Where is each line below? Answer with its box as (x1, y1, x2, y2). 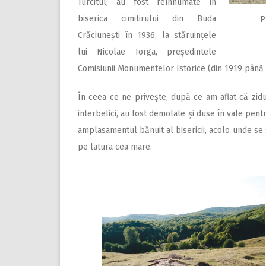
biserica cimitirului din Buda (78, 13, 216, 24)
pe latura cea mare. (78, 141, 152, 152)
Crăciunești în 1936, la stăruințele (78, 30, 216, 40)
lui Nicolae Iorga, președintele (78, 46, 216, 57)
